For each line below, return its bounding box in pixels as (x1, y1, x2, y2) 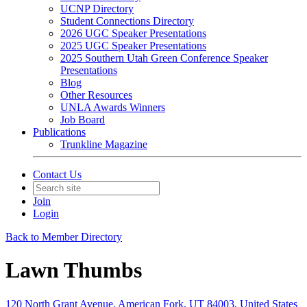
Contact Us (33, 169, 82, 180)
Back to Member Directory (5, 231, 122, 243)
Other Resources (60, 89, 132, 101)
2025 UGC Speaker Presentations (60, 40, 206, 51)
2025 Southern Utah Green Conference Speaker (60, 52, 268, 64)
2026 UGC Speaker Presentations (60, 27, 206, 39)
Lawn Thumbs (5, 258, 142, 283)
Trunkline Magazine (60, 138, 147, 150)
